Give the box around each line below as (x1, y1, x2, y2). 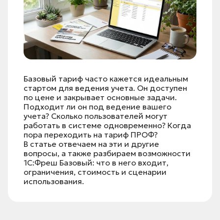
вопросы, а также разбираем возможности (24, 148, 191, 159)
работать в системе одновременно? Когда (24, 120, 191, 131)
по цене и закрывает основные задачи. (24, 92, 177, 103)
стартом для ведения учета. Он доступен (24, 83, 187, 93)
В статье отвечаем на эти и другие (24, 139, 159, 149)
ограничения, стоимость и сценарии (24, 167, 166, 177)
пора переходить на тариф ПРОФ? (24, 130, 158, 140)
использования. (24, 176, 84, 187)
